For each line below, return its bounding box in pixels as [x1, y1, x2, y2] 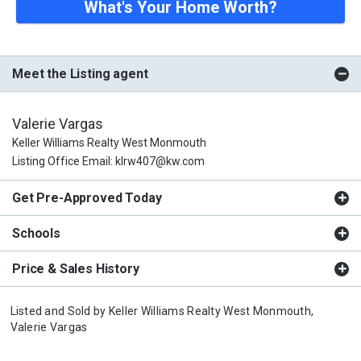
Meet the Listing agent [12, 65, 148, 81]
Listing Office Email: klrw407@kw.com [12, 154, 205, 168]
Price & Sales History [12, 260, 139, 276]
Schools [12, 225, 60, 241]
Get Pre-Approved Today [12, 189, 162, 205]
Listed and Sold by [10, 304, 109, 317]
